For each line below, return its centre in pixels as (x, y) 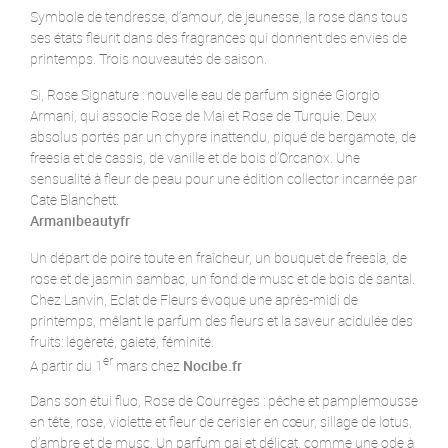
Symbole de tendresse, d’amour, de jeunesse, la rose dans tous (219, 16)
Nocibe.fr (212, 365)
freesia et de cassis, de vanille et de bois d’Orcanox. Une (195, 157)
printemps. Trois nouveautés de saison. (148, 58)
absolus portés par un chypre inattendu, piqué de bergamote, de (223, 136)
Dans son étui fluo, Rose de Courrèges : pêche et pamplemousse (224, 401)
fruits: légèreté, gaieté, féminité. (122, 341)
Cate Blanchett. (74, 199)
